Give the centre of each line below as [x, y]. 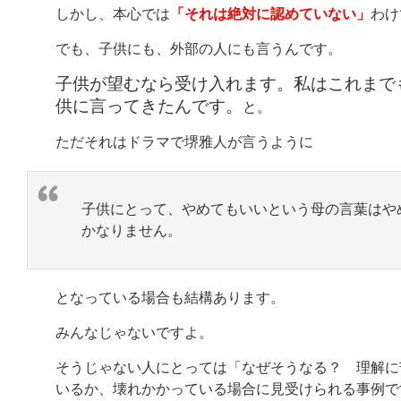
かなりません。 [131, 230]
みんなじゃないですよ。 [134, 332]
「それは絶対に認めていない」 [270, 13]
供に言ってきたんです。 [149, 106]
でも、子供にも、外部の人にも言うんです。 [199, 48]
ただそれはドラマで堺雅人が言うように [184, 141]
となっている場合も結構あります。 [170, 297]
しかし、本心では [113, 13]
